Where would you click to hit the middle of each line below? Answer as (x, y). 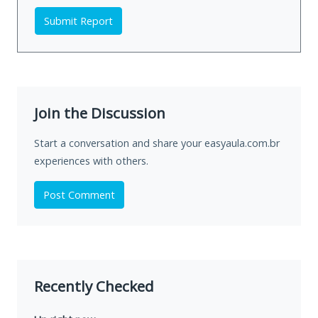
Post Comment (79, 195)
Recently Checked (94, 286)
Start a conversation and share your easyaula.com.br (157, 143)
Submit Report (78, 21)
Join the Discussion (100, 113)
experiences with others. (91, 161)
